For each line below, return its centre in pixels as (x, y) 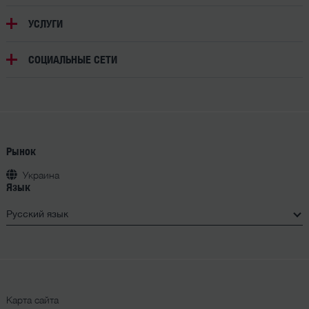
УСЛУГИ (45, 23)
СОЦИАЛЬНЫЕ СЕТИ (72, 59)
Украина (41, 175)
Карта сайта (32, 299)
